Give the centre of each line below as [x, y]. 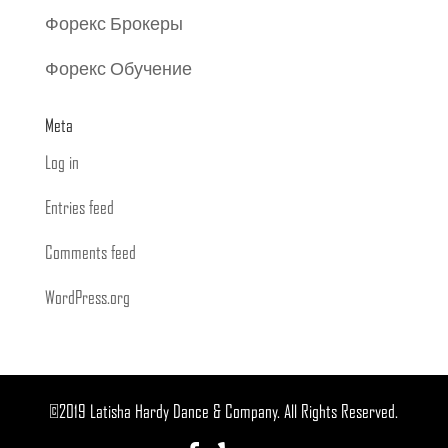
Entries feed [79, 209]
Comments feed [90, 254]
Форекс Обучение [118, 70]
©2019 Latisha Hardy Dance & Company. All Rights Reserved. [224, 413]
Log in [61, 164]
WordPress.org [87, 299]
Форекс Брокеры [113, 25]
